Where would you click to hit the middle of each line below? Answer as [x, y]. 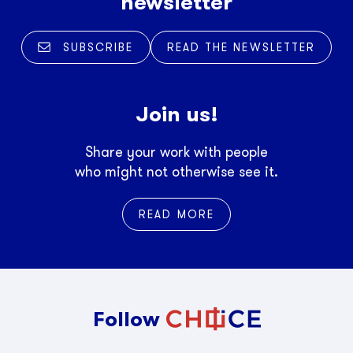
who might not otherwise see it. [176, 172]
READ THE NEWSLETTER [241, 48]
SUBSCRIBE [98, 48]
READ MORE [176, 215]
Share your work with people [176, 152]
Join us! [176, 115]
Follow [126, 320]
